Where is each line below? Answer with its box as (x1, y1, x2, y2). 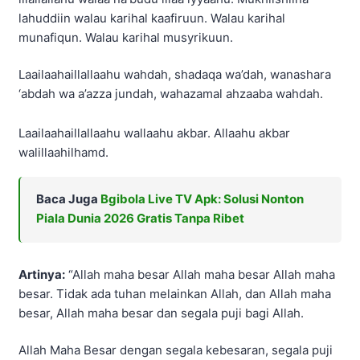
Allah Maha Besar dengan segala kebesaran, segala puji (18, 342, 333, 358)
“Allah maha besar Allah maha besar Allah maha (65, 266, 335, 282)
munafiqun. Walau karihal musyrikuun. (18, 29, 233, 45)
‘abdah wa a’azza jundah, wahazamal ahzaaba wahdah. (18, 86, 323, 102)
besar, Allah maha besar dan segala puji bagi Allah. (18, 305, 304, 321)
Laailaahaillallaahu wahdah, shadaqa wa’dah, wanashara (18, 67, 331, 83)
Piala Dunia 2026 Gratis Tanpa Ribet (36, 210, 244, 226)
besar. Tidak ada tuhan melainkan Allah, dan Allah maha (18, 285, 331, 301)
